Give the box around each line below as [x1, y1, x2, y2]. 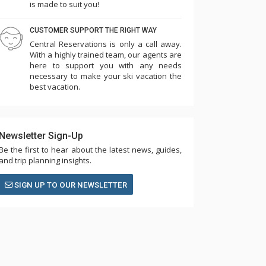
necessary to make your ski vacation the [30, 71, 182, 81]
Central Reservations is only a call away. [30, 39, 182, 49]
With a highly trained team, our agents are [30, 49, 182, 60]
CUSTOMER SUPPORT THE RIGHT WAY [30, 26, 157, 34]
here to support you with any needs [30, 60, 182, 71]
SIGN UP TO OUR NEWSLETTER [12, 180, 127, 189]
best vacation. [30, 81, 80, 92]
